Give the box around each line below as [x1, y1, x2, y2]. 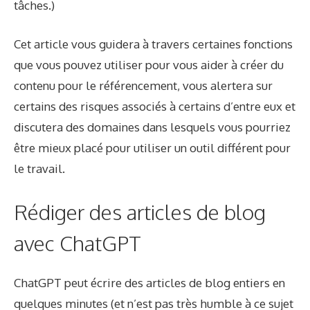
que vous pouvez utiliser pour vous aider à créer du [14, 57, 284, 72]
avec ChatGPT [14, 230, 141, 257]
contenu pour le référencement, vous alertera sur [14, 77, 273, 93]
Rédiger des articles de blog [14, 199, 266, 226]
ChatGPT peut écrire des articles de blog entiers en [14, 275, 285, 291]
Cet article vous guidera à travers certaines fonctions [14, 36, 293, 51]
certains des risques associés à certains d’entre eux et [14, 98, 295, 113]
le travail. [14, 161, 65, 176]
